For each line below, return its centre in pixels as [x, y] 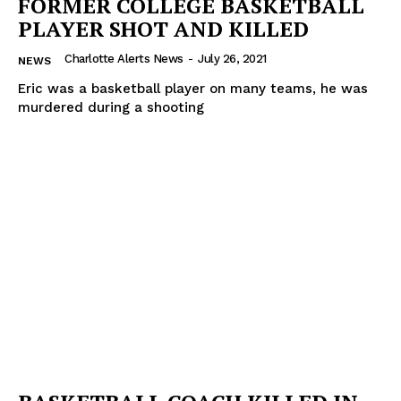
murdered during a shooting [111, 107]
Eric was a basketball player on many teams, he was [193, 88]
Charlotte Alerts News [124, 58]
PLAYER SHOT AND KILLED [163, 28]
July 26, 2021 [232, 58]
